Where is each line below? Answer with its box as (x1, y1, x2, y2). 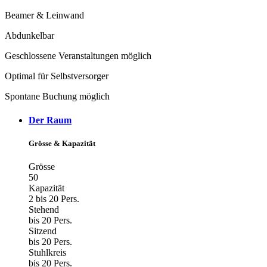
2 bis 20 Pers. (29, 194, 79, 204)
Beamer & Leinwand (5, 10, 84, 21)
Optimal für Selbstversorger (5, 71, 108, 82)
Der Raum (29, 114, 72, 125)
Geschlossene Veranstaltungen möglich (5, 51, 151, 61)
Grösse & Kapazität (29, 138, 95, 148)
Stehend (29, 204, 59, 215)
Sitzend (29, 226, 57, 236)
